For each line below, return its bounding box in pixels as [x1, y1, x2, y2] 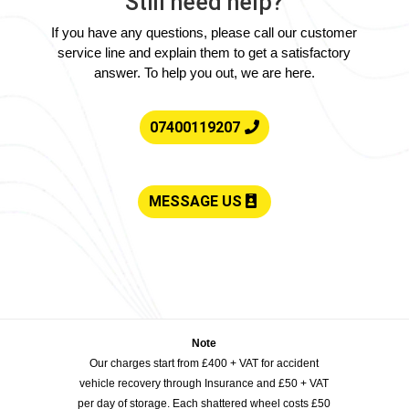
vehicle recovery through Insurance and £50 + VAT [79, 377, 330, 391]
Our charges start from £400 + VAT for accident [89, 357, 320, 371]
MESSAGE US [148, 193, 242, 211]
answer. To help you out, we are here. [93, 65, 315, 80]
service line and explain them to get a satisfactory [58, 45, 351, 60]
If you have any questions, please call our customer [51, 25, 358, 40]
